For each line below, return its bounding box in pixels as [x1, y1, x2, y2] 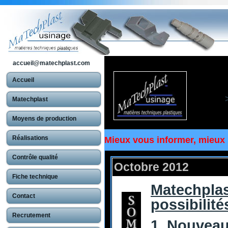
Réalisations [12, 134, 48, 141]
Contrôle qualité [12, 154, 58, 161]
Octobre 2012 [114, 160, 189, 174]
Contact [12, 192, 35, 199]
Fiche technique [12, 173, 58, 180]
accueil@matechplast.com [13, 60, 90, 67]
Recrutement [12, 212, 50, 219]
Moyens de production [12, 115, 76, 122]
